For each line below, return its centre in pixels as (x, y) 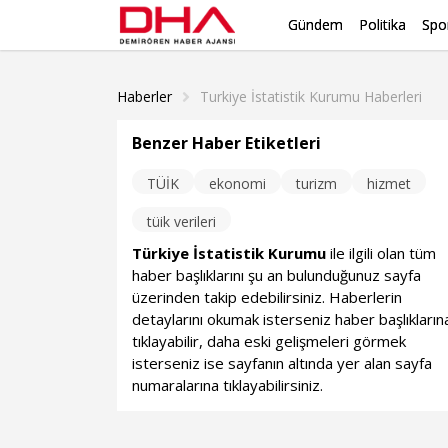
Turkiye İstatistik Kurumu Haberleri (311, 96)
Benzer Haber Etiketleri (227, 143)
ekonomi (238, 183)
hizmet (389, 183)
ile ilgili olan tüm (381, 253)
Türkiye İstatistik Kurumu (229, 253)
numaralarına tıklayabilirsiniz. (228, 385)
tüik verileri (182, 221)
